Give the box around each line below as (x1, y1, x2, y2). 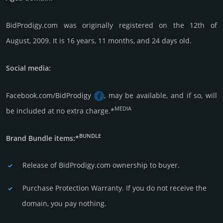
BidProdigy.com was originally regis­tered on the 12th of (6, 20, 217, 30)
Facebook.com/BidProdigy (6, 90, 94, 100)
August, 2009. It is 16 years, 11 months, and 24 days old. (6, 35, 192, 45)
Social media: (6, 63, 51, 73)
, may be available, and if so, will (104, 90, 217, 100)
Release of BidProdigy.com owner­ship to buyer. (22, 160, 180, 170)
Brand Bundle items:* (6, 133, 79, 143)
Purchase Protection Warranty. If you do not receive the (22, 183, 207, 193)
